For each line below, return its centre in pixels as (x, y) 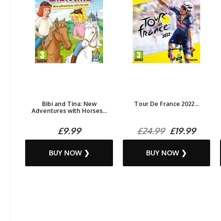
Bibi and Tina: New (69, 104)
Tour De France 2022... (167, 104)
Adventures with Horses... (69, 111)
